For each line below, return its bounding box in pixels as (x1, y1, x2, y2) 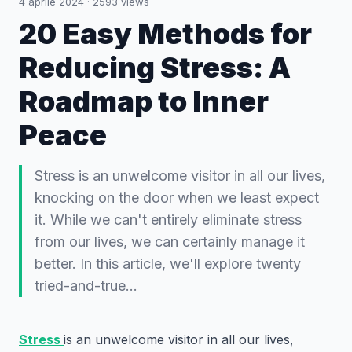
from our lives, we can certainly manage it (35, 233, 305, 250)
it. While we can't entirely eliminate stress (35, 211, 302, 228)
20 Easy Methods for (19, 16, 312, 51)
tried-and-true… (35, 277, 137, 294)
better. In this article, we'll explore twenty (35, 255, 301, 272)
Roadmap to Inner (19, 84, 269, 119)
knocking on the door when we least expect (35, 189, 319, 206)
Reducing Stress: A (19, 50, 291, 85)
